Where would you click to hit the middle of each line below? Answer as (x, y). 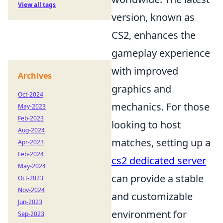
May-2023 (32, 106)
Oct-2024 (31, 94)
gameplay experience (161, 53)
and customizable (152, 196)
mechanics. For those (161, 107)
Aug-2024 (31, 130)
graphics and (141, 89)
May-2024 (32, 166)
